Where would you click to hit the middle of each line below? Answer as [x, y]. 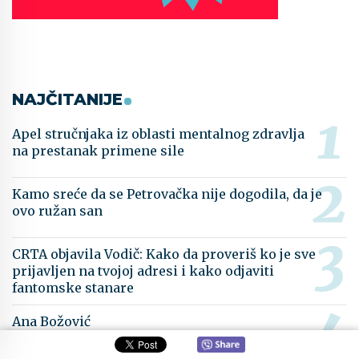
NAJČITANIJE [67, 100]
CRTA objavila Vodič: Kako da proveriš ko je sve [164, 254]
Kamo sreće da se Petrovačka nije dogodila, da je [167, 194]
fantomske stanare [73, 288]
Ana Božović [51, 322]
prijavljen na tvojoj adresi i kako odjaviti [143, 271]
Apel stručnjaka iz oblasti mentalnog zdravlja [158, 134]
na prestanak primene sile [98, 151]
